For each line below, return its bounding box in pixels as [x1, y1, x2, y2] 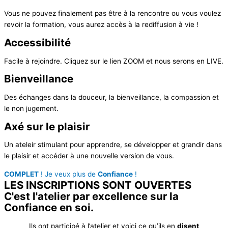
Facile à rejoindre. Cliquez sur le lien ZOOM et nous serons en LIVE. [4, 56, 223, 65]
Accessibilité [4, 36, 71, 49]
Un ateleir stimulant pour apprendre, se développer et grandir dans [4, 140, 222, 149]
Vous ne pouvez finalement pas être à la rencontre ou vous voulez [4, 9, 221, 18]
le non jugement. [4, 104, 59, 112]
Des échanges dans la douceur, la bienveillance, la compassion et [4, 93, 219, 101]
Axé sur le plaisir [4, 120, 90, 133]
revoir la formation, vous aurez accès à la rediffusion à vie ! [4, 20, 198, 29]
